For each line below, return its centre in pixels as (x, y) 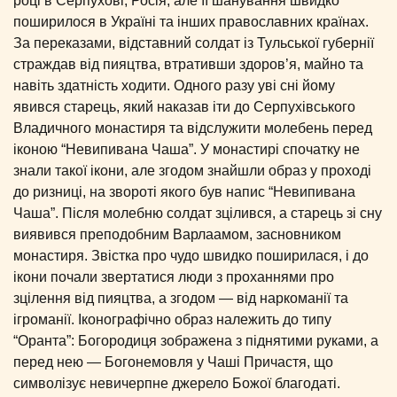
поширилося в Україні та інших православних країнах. (191, 22)
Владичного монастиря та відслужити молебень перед (193, 128)
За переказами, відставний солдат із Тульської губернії (194, 43)
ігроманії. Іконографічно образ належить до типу (172, 319)
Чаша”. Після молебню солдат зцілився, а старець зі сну (198, 213)
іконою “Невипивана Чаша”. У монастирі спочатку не (187, 149)
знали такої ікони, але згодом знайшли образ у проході (192, 171)
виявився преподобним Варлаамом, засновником (177, 234)
